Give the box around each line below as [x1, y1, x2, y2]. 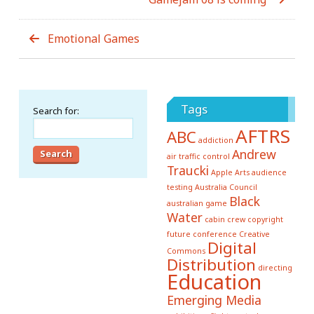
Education [166, 267, 261, 296]
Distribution [166, 253, 256, 275]
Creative [238, 228, 270, 239]
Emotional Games [48, 30, 139, 46]
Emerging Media [166, 291, 261, 308]
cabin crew [204, 214, 245, 224]
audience [251, 167, 287, 177]
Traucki [166, 161, 209, 179]
